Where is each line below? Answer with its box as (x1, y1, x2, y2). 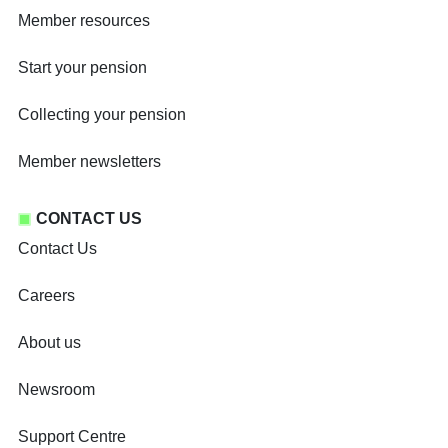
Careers (18, 287, 75, 305)
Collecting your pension (18, 106, 186, 124)
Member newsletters (18, 153, 161, 171)
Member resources (18, 12, 150, 30)
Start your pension (18, 59, 147, 77)
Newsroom (18, 381, 95, 399)
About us (18, 334, 81, 352)
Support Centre (18, 428, 126, 446)
